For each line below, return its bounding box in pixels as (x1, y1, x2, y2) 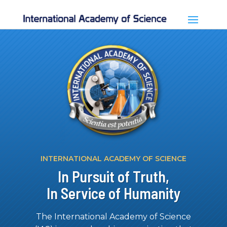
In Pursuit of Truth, (57, 167, 169, 186)
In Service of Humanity (46, 184, 180, 203)
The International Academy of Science (35, 212, 191, 222)
